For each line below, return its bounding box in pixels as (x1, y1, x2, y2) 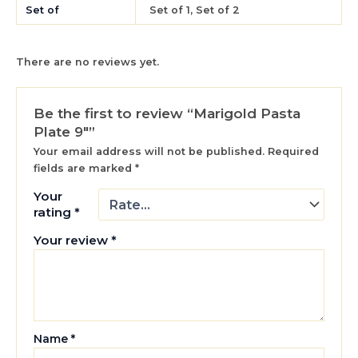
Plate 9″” (34, 123, 96, 141)
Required (268, 145, 320, 158)
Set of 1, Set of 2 (149, 4, 241, 17)
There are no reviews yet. (16, 56, 159, 69)
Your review (34, 233, 112, 249)
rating (34, 205, 75, 221)
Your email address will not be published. (34, 145, 265, 158)
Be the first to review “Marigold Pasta (34, 105, 301, 122)
